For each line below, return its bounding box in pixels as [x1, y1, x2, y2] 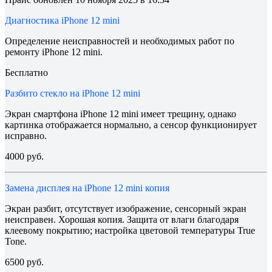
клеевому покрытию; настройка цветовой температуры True [5, 225, 255, 236]
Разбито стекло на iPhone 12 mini [5, 87, 140, 98]
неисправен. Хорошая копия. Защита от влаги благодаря [5, 214, 239, 225]
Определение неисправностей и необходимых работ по [5, 35, 234, 46]
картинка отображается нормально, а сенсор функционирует [5, 119, 257, 130]
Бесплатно [5, 67, 48, 78]
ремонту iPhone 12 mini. [5, 46, 103, 57]
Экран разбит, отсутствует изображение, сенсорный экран [5, 203, 246, 214]
